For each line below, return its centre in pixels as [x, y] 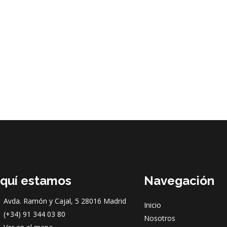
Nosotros [160, 218]
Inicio [153, 205]
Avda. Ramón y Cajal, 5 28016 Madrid [65, 201]
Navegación [179, 180]
